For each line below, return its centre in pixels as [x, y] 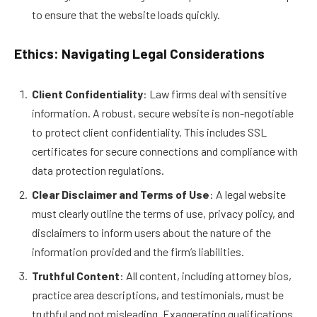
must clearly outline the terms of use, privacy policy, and [163, 213]
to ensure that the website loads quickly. [126, 14]
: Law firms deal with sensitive [215, 93]
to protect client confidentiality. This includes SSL [149, 132]
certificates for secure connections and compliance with [165, 151]
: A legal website [248, 194]
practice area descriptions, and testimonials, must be [158, 294]
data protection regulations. [98, 170]
